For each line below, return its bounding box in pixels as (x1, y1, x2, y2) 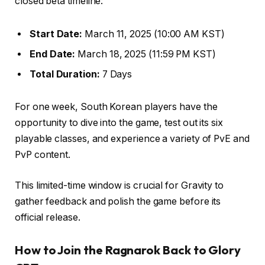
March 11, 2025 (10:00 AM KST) (82, 28, 225, 40)
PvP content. (15, 149, 71, 161)
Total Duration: (30, 68, 100, 80)
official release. (15, 211, 80, 223)
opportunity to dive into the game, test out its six (15, 117, 223, 129)
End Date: (30, 48, 76, 60)
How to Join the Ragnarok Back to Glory (15, 243, 241, 258)
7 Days (99, 68, 132, 80)
